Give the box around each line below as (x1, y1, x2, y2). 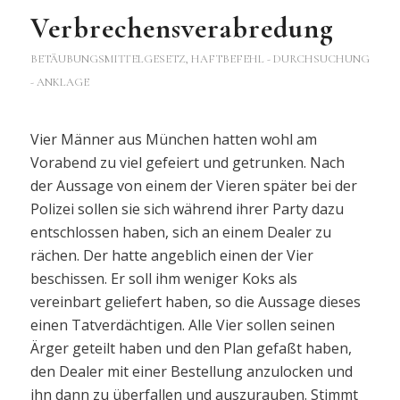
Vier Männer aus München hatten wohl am (29, 129, 317, 150)
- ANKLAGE (29, 74, 89, 89)
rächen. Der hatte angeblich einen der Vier (29, 246, 313, 266)
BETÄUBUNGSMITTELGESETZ (29, 51, 186, 66)
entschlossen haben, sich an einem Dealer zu (29, 222, 331, 243)
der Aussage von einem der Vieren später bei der (29, 176, 357, 196)
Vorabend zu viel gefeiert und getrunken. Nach (29, 153, 345, 173)
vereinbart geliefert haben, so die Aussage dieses (29, 292, 361, 312)
